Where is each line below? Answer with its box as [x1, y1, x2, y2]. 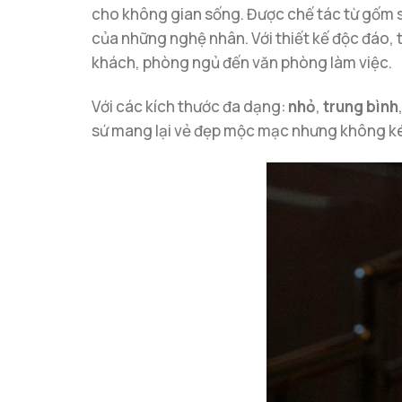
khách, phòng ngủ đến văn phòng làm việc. [92, 52, 392, 74]
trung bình [323, 96, 398, 118]
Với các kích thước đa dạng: [92, 96, 288, 118]
